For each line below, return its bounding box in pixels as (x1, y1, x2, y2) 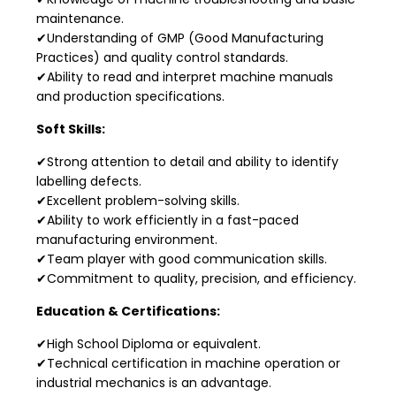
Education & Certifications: (36, 301, 220, 320)
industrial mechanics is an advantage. (36, 373, 271, 392)
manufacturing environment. (36, 230, 217, 248)
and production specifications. (36, 87, 225, 105)
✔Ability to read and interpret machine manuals (36, 67, 333, 86)
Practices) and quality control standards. (36, 48, 288, 66)
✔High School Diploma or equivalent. (36, 334, 261, 353)
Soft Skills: (36, 119, 105, 138)
